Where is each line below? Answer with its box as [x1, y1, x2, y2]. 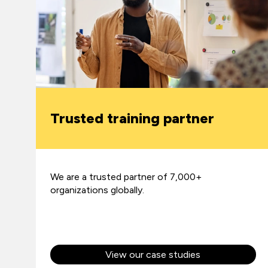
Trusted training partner [50, 109, 214, 127]
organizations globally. [50, 184, 144, 196]
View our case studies [105, 248, 201, 260]
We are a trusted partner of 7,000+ [50, 170, 202, 182]
